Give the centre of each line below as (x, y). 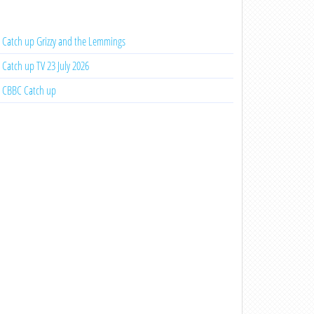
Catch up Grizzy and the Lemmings (63, 41)
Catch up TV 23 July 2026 (45, 66)
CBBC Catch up (29, 90)
